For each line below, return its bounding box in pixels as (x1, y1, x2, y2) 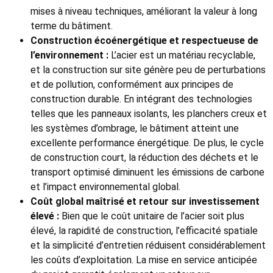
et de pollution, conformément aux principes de (30, 79, 233, 91)
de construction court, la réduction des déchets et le (30, 152, 258, 164)
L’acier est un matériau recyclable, (108, 49, 255, 62)
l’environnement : (30, 49, 108, 62)
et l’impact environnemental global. (30, 181, 180, 193)
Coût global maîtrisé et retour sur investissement (30, 196, 260, 208)
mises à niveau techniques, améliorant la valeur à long (30, 5, 257, 18)
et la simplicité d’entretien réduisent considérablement (30, 239, 266, 252)
